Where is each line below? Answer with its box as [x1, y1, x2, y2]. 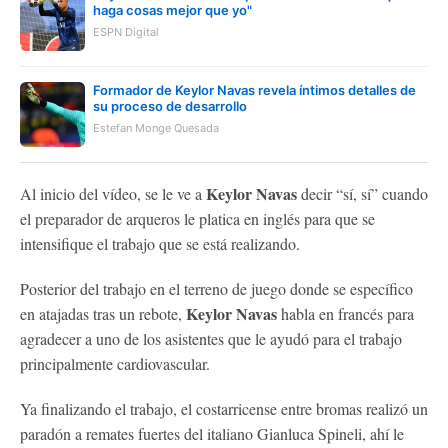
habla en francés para [281, 303, 414, 324]
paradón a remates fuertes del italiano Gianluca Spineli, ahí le [20, 423, 404, 444]
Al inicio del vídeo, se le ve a [20, 183, 206, 204]
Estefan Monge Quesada [93, 121, 219, 135]
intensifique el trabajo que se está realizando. [20, 233, 300, 254]
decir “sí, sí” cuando [297, 183, 428, 204]
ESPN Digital [93, 25, 159, 39]
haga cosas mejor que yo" [93, 2, 252, 18]
